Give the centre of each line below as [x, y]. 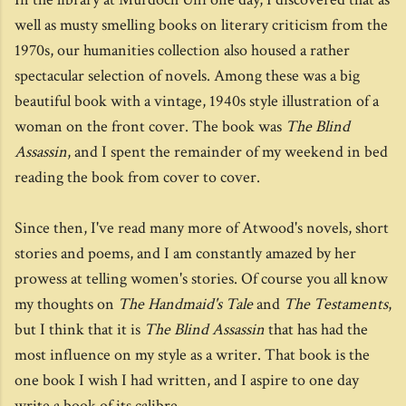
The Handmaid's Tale [185, 304]
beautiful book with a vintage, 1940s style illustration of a [197, 101]
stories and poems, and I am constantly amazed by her [185, 253]
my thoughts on [66, 304]
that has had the [316, 329]
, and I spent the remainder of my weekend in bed [227, 152]
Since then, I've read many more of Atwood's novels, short [202, 228]
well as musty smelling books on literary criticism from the [201, 25]
